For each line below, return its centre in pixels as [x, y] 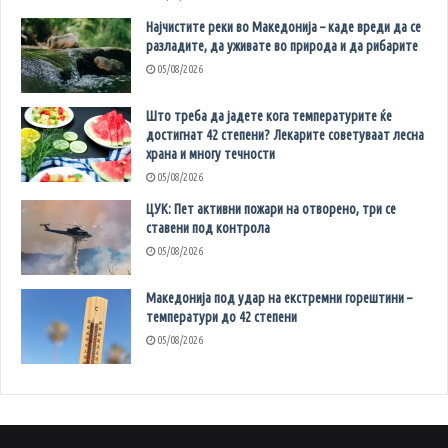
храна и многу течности [210, 154]
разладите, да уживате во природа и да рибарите [282, 46]
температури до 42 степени [221, 317]
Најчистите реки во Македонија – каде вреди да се [283, 27]
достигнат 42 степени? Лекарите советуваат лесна [285, 135]
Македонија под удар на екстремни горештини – [279, 298]
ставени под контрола [208, 228]
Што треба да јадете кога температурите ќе [269, 116]
